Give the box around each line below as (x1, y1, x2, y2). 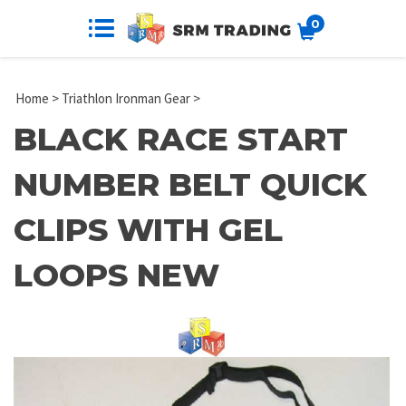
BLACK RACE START (14, 119, 348, 159)
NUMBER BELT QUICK (14, 164, 367, 204)
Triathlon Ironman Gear (62, 89, 190, 107)
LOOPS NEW (14, 255, 219, 295)
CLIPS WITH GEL (14, 209, 283, 249)
